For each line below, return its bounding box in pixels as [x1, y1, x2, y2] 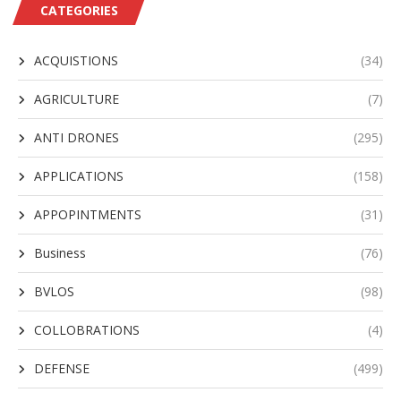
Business [34, 244, 86, 261]
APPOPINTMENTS [34, 206, 141, 223]
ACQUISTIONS [34, 52, 118, 69]
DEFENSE [34, 360, 90, 377]
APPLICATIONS [34, 167, 124, 184]
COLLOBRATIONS [34, 321, 140, 338]
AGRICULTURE [34, 90, 119, 107]
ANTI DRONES [34, 129, 119, 146]
